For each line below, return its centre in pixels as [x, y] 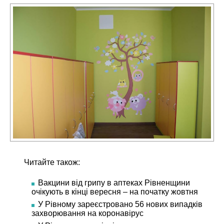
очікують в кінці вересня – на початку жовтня [114, 191]
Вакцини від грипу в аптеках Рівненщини [114, 182]
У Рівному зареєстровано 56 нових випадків [120, 204]
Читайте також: [52, 162]
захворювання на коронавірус [87, 213]
